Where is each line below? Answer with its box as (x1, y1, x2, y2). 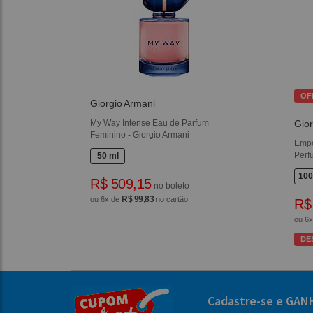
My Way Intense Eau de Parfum (90, 118, 210, 129)
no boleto (151, 181, 189, 191)
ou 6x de (90, 195, 122, 204)
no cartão (154, 195, 189, 204)
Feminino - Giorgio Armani (90, 130, 190, 140)
